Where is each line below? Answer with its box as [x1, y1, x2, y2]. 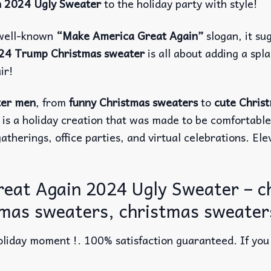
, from [36, 93, 69, 111]
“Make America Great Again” [56, 26, 203, 44]
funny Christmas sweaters [69, 93, 198, 111]
